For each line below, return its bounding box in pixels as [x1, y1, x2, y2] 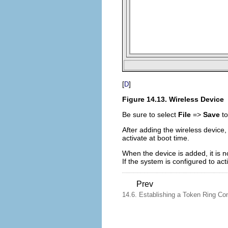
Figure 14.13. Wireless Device [122, 95, 224, 103]
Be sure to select [122, 110, 178, 119]
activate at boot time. [122, 134, 189, 142]
